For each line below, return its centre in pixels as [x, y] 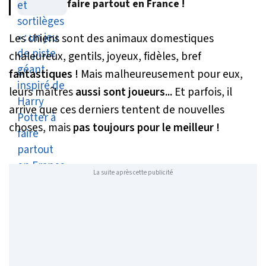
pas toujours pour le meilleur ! [146, 127]
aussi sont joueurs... [123, 92]
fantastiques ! [44, 74]
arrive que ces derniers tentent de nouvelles [117, 110]
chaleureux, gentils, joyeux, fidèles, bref [105, 56]
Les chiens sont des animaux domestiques [111, 38]
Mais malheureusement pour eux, [161, 74]
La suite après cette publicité [133, 173]
